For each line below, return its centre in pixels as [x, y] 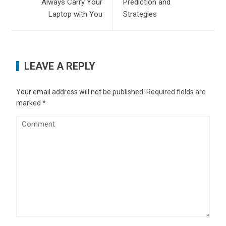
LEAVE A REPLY [60, 66]
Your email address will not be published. [81, 92]
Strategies [140, 14]
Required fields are [176, 92]
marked [30, 103]
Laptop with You [75, 14]
